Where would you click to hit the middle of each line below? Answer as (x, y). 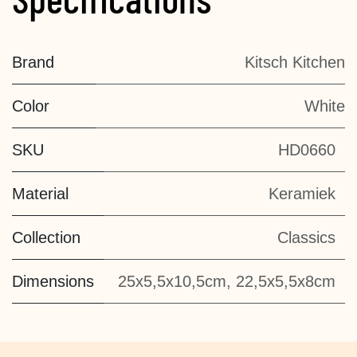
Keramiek (302, 194)
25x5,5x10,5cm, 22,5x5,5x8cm (227, 281)
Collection (46, 237)
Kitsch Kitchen (295, 62)
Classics (306, 237)
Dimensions (53, 281)
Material (40, 194)
